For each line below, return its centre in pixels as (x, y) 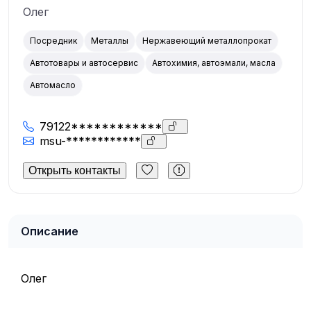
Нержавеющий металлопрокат (207, 40)
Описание (50, 231)
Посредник (53, 40)
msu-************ (90, 141)
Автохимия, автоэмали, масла (214, 62)
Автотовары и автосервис (84, 62)
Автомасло (53, 85)
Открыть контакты (75, 170)
